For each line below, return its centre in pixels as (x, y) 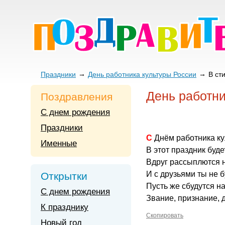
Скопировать (165, 215)
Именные (59, 143)
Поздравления (77, 97)
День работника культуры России (142, 74)
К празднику (65, 207)
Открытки (64, 176)
